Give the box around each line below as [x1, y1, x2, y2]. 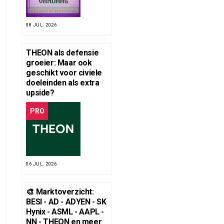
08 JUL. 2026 [26, 21, 57, 27]
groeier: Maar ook [26, 57, 92, 67]
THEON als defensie [26, 47, 99, 57]
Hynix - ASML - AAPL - [26, 206, 104, 216]
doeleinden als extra [26, 77, 99, 87]
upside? [26, 87, 54, 97]
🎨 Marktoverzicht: [26, 186, 94, 196]
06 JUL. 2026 [26, 160, 57, 166]
